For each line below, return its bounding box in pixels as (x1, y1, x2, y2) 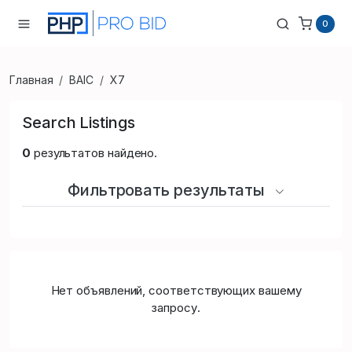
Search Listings (22, 112, 135, 132)
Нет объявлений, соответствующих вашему (50, 282, 302, 298)
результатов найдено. (30, 145, 158, 160)
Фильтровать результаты (67, 180, 269, 200)
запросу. (152, 299, 200, 315)
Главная (9, 72, 53, 86)
